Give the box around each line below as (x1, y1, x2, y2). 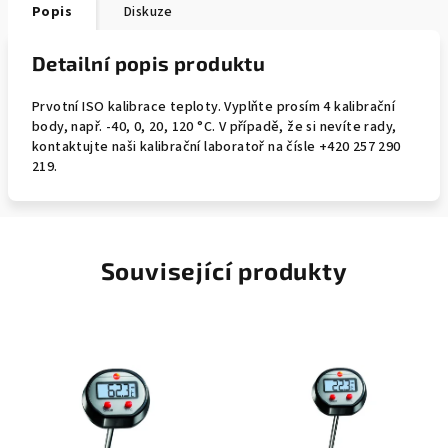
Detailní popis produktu (32, 51, 266, 75)
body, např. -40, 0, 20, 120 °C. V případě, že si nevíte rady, (32, 117, 397, 137)
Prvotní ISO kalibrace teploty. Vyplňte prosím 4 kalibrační (32, 97, 396, 117)
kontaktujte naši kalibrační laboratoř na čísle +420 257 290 (32, 137, 401, 157)
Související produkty (100, 256, 348, 285)
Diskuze (124, 2, 173, 22)
